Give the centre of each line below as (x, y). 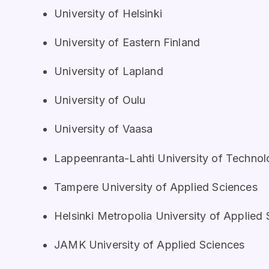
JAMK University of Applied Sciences (150, 245)
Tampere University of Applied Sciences (156, 187)
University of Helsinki (108, 13)
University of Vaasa (104, 129)
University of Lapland (109, 71)
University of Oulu (100, 100)
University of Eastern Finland (127, 42)
